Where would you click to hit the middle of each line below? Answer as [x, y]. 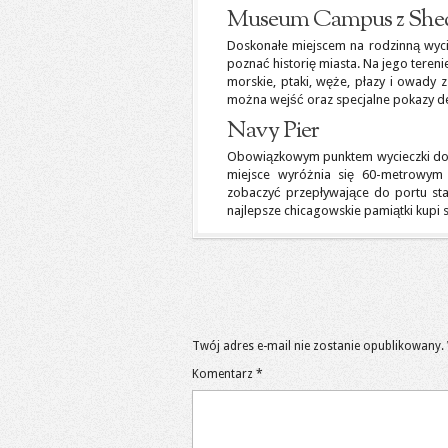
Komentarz [224, 374]
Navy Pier [273, 131]
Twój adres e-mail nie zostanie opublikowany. [318, 346]
